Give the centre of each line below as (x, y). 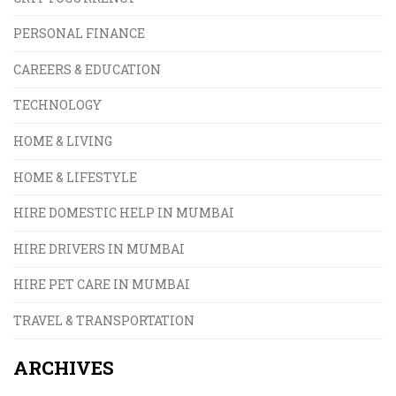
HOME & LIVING (63, 141)
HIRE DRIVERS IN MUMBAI (99, 248)
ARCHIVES (64, 367)
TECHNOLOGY (57, 105)
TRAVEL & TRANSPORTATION (104, 321)
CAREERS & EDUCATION (87, 69)
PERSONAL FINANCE (79, 34)
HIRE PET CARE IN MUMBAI (102, 285)
